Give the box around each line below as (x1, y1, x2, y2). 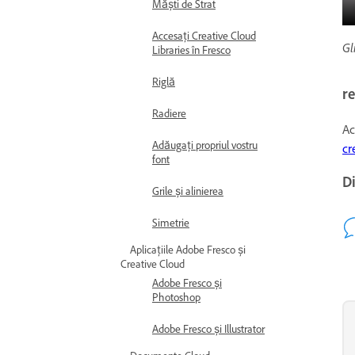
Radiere (152, 107, 186, 120)
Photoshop (152, 291, 200, 304)
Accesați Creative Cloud (152, 29, 256, 43)
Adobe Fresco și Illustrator (152, 323, 265, 336)
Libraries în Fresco (152, 44, 231, 57)
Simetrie (152, 216, 189, 230)
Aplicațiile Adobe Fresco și (130, 243, 246, 257)
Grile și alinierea (152, 185, 223, 198)
